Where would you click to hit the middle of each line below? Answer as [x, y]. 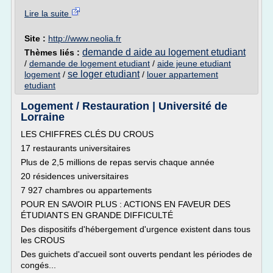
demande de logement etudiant [90, 63]
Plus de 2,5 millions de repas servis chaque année [118, 162]
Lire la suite [48, 13]
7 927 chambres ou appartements [86, 190]
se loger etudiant [104, 74]
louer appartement [183, 74]
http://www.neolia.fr [85, 38]
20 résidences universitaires [75, 176]
